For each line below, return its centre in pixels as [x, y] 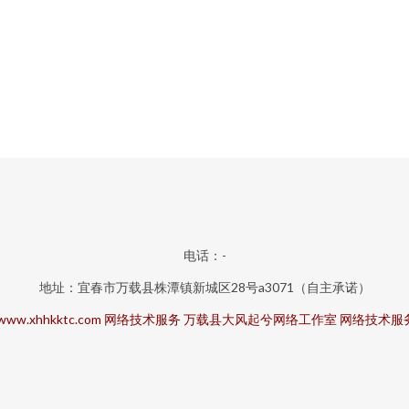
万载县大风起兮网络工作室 [260, 319]
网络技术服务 [142, 319]
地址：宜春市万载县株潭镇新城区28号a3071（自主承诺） [204, 287]
